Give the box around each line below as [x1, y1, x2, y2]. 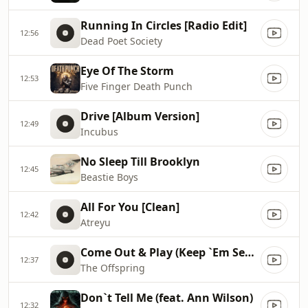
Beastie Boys [80, 170, 138, 184]
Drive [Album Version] [80, 109, 199, 124]
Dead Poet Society [80, 34, 162, 47]
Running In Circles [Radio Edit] [80, 18, 247, 33]
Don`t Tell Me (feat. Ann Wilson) [80, 290, 253, 305]
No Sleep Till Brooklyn [80, 154, 200, 169]
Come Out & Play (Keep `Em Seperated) [245, 245, 254, 260]
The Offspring [80, 261, 145, 274]
